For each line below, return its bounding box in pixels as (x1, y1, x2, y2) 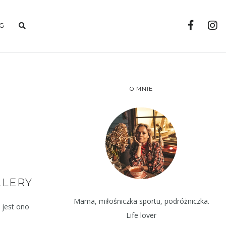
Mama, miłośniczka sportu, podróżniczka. (73, 196, 209, 206)
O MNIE (130, 85, 153, 92)
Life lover (126, 210, 156, 220)
